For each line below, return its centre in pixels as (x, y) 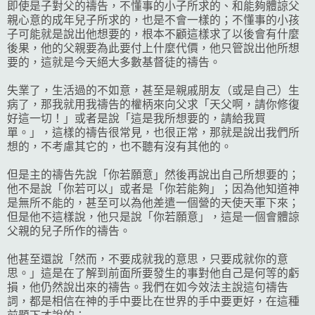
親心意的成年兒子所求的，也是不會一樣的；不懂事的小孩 (153, 20)
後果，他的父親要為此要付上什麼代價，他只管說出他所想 (153, 48)
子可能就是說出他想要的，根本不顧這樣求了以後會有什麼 (153, 34)
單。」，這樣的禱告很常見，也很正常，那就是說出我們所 (153, 132)
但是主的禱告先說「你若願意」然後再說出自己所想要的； (153, 174)
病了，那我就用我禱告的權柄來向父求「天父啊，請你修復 (153, 104)
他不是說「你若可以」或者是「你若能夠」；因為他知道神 (153, 188)
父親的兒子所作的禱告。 (69, 231)
